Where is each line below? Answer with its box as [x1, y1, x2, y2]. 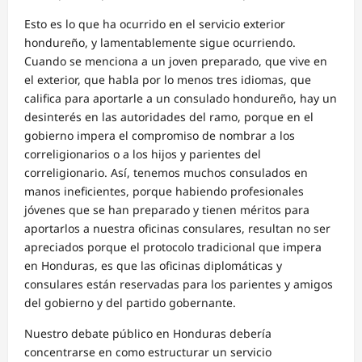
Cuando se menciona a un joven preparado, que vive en [24, 53, 327, 69]
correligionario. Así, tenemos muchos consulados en [24, 165, 308, 181]
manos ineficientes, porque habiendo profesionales [24, 183, 304, 200]
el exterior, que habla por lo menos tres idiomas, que [24, 72, 311, 88]
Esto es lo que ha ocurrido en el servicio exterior [24, 16, 285, 32]
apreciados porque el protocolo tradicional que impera [24, 239, 322, 255]
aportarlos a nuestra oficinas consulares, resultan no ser [24, 221, 330, 237]
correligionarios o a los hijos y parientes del [24, 146, 261, 162]
